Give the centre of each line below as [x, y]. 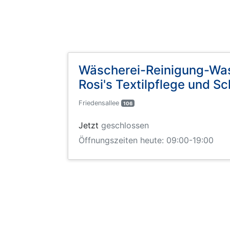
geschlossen [125, 126]
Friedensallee [100, 103]
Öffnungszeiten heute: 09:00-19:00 [146, 140]
